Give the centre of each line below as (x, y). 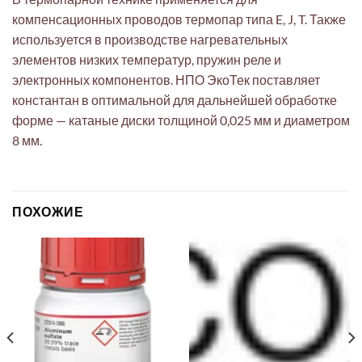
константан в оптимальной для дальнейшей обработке (175, 99)
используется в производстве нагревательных (150, 39)
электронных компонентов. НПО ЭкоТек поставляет (166, 79)
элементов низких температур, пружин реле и (147, 59)
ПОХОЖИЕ (48, 212)
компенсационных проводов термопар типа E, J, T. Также (179, 19)
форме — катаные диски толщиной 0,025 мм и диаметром (181, 120)
